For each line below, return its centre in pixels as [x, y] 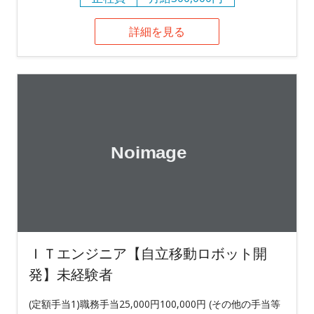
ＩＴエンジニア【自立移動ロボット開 [148, 253]
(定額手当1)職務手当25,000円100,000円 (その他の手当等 [155, 303]
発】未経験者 [71, 274]
